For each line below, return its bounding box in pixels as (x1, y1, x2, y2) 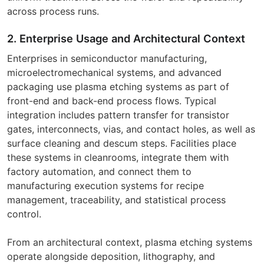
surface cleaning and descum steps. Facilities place (7, 137, 236, 149)
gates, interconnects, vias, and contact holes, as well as (7, 123, 255, 135)
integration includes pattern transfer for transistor (7, 108, 229, 121)
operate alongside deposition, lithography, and (7, 250, 215, 262)
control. (7, 207, 41, 220)
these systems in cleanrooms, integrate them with (7, 151, 229, 163)
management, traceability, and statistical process (7, 193, 226, 206)
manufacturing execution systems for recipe (7, 179, 204, 192)
